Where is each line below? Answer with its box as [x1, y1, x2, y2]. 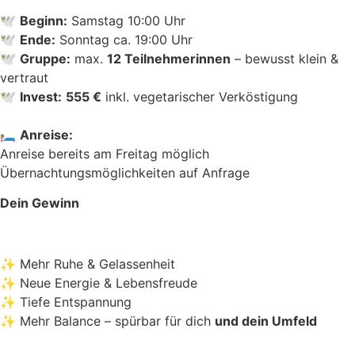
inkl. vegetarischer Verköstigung [101, 88, 298, 105]
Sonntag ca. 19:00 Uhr [55, 31, 193, 48]
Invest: [20, 88, 62, 105]
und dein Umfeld [215, 312, 317, 329]
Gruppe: [20, 50, 71, 67]
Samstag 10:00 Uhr [67, 12, 185, 29]
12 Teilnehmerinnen [107, 50, 231, 67]
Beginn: [20, 12, 67, 29]
